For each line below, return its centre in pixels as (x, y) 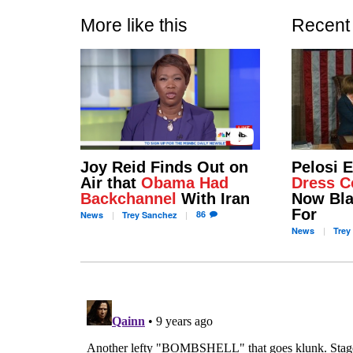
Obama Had (185, 183)
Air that (111, 183)
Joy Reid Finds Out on (164, 167)
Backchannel (128, 199)
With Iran (213, 199)
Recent (320, 25)
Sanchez (158, 215)
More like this (134, 25)
